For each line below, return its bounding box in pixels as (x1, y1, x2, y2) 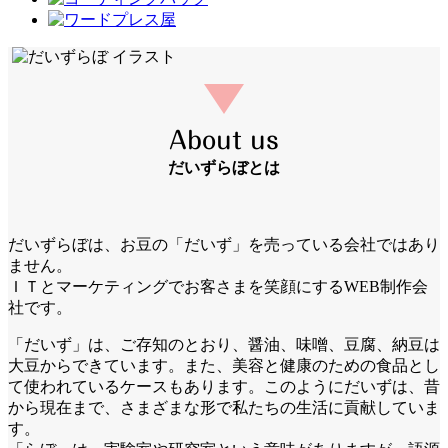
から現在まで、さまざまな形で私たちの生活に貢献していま (8, 399, 440, 416)
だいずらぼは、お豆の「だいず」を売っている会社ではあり (8, 236, 440, 253)
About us (169, 128, 279, 152)
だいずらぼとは (168, 159, 280, 176)
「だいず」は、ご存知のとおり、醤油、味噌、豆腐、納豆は (8, 336, 440, 353)
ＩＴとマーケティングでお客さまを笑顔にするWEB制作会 (8, 278, 428, 295)
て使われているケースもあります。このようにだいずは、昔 (8, 378, 440, 395)
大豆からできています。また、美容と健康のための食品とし (8, 357, 440, 374)
